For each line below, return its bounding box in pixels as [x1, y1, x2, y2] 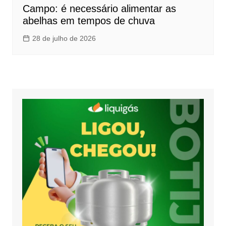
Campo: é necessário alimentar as [22, 3, 176, 14]
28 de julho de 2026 [32, 34, 96, 42]
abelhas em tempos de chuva [22, 15, 155, 26]
